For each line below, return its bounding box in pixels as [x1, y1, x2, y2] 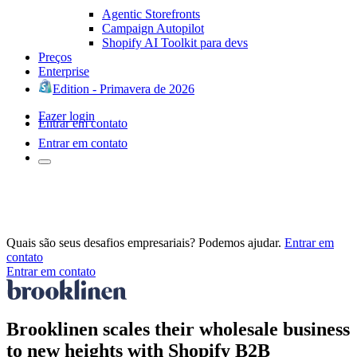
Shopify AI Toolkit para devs [102, 35, 248, 49]
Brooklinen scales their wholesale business [6, 318, 350, 339]
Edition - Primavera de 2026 [53, 81, 194, 96]
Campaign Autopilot [102, 21, 204, 35]
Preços [38, 49, 72, 64]
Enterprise [38, 64, 89, 78]
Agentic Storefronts [102, 6, 200, 21]
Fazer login [38, 108, 95, 123]
